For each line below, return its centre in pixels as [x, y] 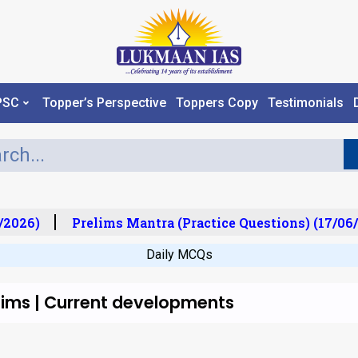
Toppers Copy [217, 103]
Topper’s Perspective [104, 103]
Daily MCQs [179, 254]
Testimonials [305, 103]
